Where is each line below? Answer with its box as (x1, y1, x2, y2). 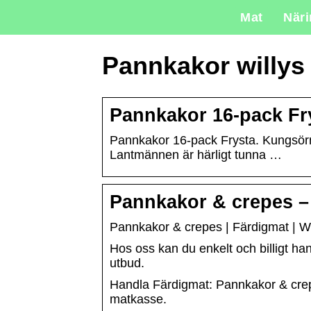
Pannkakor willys (102, 51, 305, 81)
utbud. (110, 256, 144, 271)
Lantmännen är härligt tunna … (110, 148, 282, 162)
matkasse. (110, 292, 167, 307)
